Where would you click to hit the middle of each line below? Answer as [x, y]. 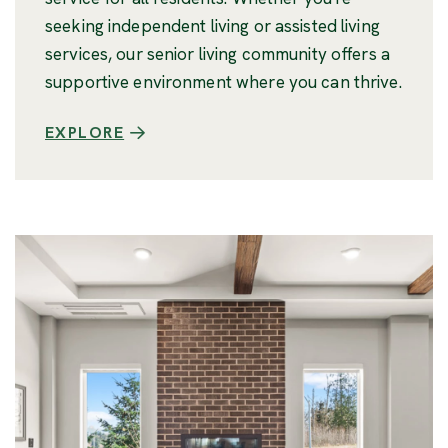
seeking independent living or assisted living [212, 25]
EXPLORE [85, 132]
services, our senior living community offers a [217, 53]
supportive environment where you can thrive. [223, 81]
